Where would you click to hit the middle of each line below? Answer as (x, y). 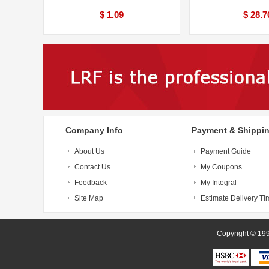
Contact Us (92, 167)
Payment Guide (226, 151)
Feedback (91, 183)
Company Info (94, 130)
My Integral (219, 183)
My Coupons (221, 167)
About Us (89, 151)
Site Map (89, 198)
